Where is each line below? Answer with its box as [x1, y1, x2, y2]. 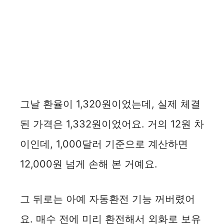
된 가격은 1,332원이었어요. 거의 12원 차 [20, 117, 204, 130]
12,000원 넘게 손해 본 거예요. [20, 157, 157, 170]
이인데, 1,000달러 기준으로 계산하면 [20, 137, 188, 150]
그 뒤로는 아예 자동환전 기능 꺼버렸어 [20, 192, 195, 205]
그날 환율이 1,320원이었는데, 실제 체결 [20, 97, 200, 110]
